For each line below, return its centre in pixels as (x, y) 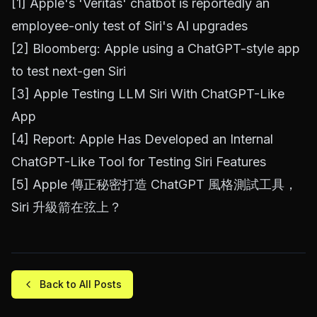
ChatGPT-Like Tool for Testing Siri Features (139, 162)
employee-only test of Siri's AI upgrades (129, 26)
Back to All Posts (81, 284)
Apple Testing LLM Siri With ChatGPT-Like (159, 94)
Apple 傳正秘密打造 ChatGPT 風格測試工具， (165, 185)
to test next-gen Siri (69, 71)
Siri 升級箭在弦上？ (67, 207)
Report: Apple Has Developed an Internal (153, 139)
